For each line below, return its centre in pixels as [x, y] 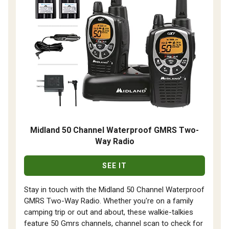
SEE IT [114, 166]
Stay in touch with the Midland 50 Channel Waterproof [114, 190]
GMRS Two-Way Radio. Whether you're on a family [109, 201]
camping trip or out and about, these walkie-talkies [109, 212]
